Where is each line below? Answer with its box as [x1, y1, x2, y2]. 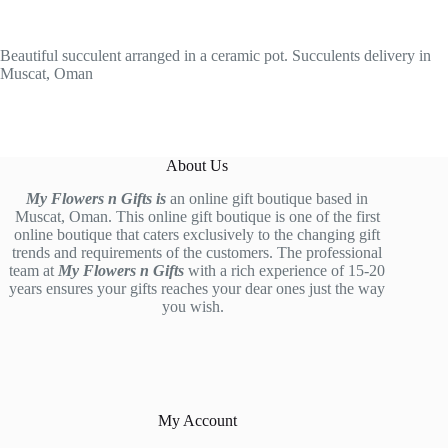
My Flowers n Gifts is [26, 190, 167, 207]
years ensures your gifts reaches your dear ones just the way [9, 280, 386, 297]
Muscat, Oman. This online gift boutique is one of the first [14, 208, 380, 225]
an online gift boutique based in [166, 190, 369, 207]
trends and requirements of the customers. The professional [12, 244, 383, 261]
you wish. [162, 298, 233, 315]
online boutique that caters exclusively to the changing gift [14, 226, 381, 243]
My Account [157, 412, 237, 429]
